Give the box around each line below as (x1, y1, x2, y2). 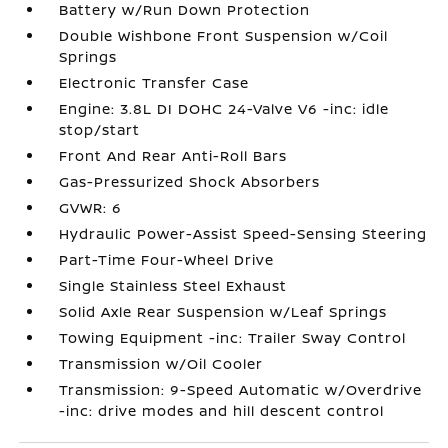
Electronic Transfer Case (59, 73, 250, 92)
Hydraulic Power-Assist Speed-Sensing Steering (59, 224, 428, 243)
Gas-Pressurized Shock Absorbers (59, 172, 321, 191)
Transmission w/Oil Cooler (59, 354, 264, 373)
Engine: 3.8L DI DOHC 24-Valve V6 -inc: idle (59, 99, 390, 118)
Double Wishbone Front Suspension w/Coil (59, 26, 389, 45)
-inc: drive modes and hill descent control (59, 401, 385, 420)
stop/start (59, 120, 141, 139)
